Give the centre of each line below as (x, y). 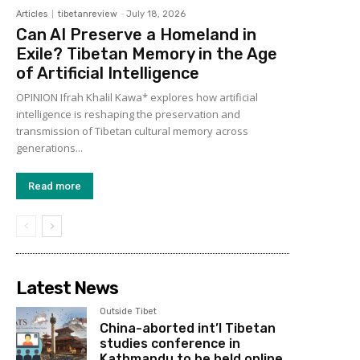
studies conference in (170, 343)
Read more (55, 186)
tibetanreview (88, 14)
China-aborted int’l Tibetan (188, 328)
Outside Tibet (129, 311)
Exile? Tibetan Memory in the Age (147, 53)
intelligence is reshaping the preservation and (128, 114)
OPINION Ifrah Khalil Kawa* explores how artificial (137, 97)
